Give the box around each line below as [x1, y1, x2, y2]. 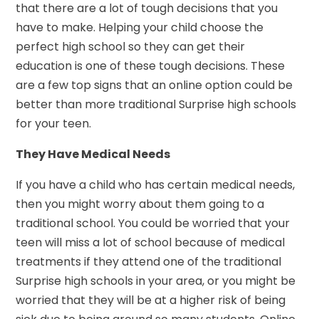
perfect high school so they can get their [16, 38, 246, 55]
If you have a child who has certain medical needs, [16, 176, 296, 193]
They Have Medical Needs [16, 145, 171, 162]
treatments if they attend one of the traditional [16, 253, 282, 270]
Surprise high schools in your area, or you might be [16, 272, 296, 289]
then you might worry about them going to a [16, 195, 265, 212]
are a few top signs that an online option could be [16, 76, 293, 93]
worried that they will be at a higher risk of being [16, 291, 286, 308]
